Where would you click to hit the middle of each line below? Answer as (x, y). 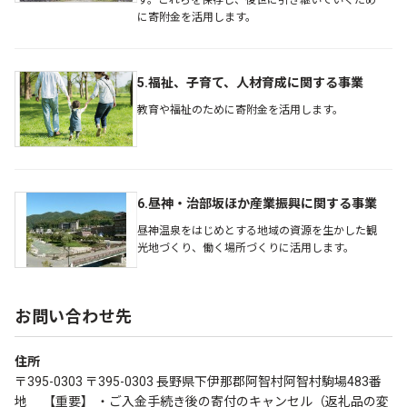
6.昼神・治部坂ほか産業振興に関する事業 (257, 204)
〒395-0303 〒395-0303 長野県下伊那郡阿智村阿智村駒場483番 (198, 382)
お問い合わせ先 (74, 317)
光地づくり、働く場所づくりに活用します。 (246, 248)
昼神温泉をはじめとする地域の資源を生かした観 (257, 231)
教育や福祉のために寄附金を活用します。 (240, 110)
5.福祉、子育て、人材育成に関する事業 (250, 83)
